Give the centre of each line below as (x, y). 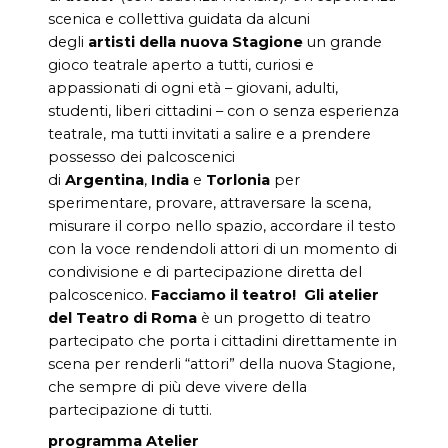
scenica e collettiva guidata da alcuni (179, 18)
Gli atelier (341, 294)
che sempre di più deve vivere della (177, 386)
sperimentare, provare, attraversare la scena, (209, 202)
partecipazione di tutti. (130, 409)
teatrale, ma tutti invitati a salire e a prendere (209, 133)
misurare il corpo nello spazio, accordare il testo (222, 225)
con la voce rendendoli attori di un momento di (222, 248)
